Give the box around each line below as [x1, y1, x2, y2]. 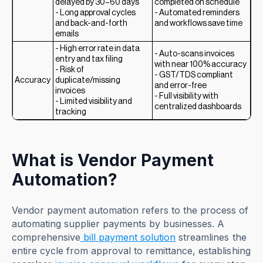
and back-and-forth [55, 19, 128, 28]
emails [55, 29, 79, 38]
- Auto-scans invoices [154, 49, 235, 58]
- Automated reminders [154, 8, 240, 17]
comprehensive [12, 231, 81, 243]
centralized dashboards [154, 102, 242, 111]
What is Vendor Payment [12, 150, 214, 170]
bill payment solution [80, 231, 176, 243]
